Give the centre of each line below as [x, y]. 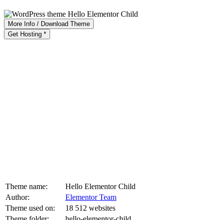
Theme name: [27, 186]
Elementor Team [91, 197]
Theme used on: [30, 208]
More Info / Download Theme [49, 24]
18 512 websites [90, 208]
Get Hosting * [27, 34]
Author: [17, 197]
